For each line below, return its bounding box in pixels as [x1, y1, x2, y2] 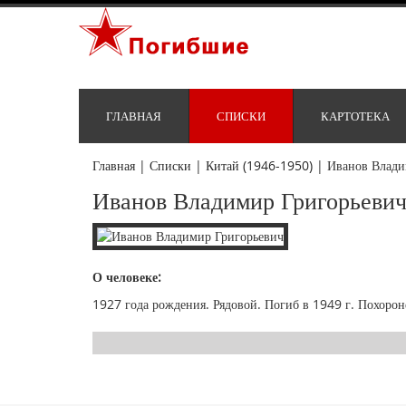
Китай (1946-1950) [206, 157, 313, 175]
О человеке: [92, 268, 161, 286]
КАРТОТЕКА [321, 108, 390, 125]
